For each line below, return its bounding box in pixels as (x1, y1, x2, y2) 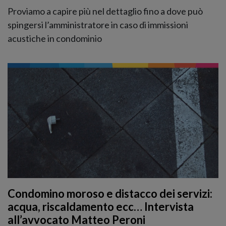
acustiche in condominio (8, 32, 102, 44)
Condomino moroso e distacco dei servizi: (8, 187, 212, 201)
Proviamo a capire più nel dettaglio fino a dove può (8, 5, 203, 17)
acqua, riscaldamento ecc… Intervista (8, 200, 194, 214)
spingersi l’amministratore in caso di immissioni (8, 19, 188, 30)
